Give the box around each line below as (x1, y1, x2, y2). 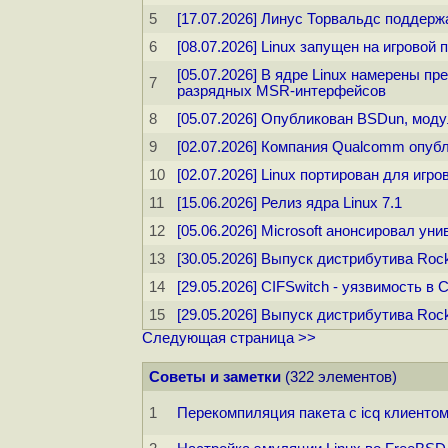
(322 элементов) (281, 369, 397, 386)
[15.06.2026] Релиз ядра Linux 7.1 (177, 195, 402, 212)
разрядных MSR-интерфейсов (177, 83, 386, 100)
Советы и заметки (149, 369, 281, 386)
